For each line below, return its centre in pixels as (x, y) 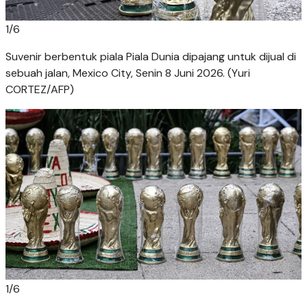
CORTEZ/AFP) (40, 90)
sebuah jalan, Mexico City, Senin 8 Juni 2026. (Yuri (128, 73)
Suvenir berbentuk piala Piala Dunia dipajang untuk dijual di (151, 57)
